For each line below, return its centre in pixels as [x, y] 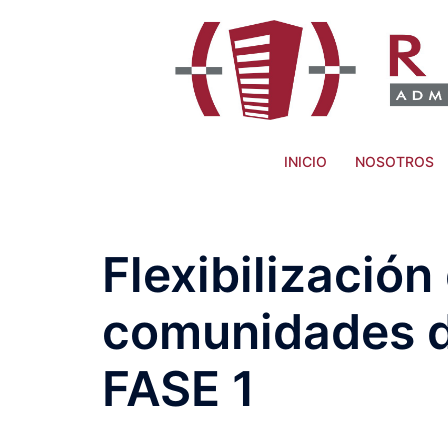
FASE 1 [178, 388]
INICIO [305, 161]
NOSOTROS [394, 161]
